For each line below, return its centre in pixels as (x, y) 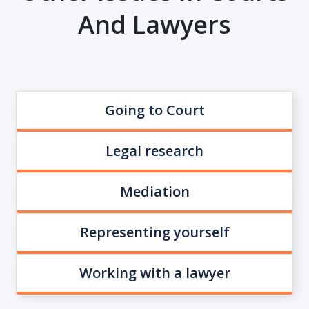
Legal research (154, 151)
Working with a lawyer (154, 273)
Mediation (154, 191)
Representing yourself (154, 232)
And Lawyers (154, 24)
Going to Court (154, 110)
